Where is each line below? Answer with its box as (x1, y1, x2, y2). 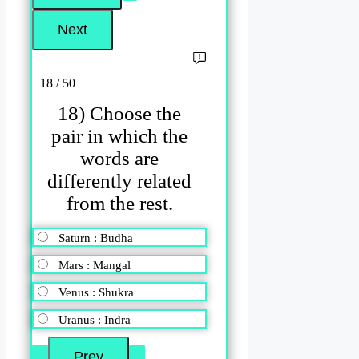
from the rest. (66, 192, 173, 215)
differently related (47, 170, 192, 192)
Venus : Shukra (58, 285, 134, 299)
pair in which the (51, 125, 188, 147)
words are (80, 147, 159, 170)
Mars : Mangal (58, 258, 131, 272)
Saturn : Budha (58, 231, 133, 244)
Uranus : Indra (58, 313, 131, 326)
